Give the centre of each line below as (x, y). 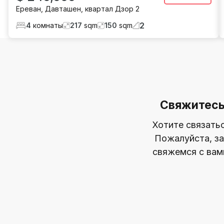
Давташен (63, 8)
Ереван (28, 8)
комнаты (48, 25)
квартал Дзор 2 (112, 8)
